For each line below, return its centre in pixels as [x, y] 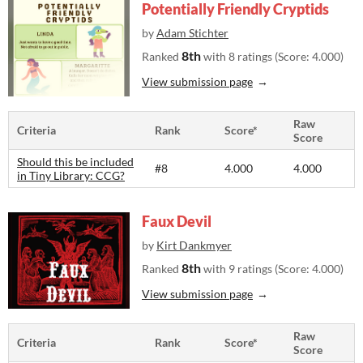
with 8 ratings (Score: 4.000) [272, 57]
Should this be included [75, 162]
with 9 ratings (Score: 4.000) [272, 269]
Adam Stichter [192, 33]
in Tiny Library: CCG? [71, 176]
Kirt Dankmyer [194, 246]
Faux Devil [177, 222]
